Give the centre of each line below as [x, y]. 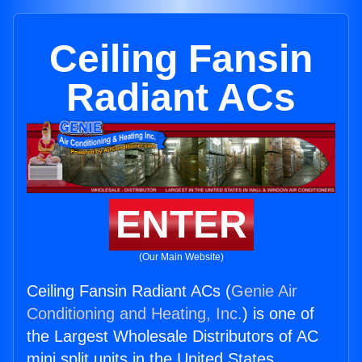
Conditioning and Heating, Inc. [135, 314]
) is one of [278, 314]
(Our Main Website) [181, 257]
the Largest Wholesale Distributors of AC [173, 337]
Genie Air [264, 291]
